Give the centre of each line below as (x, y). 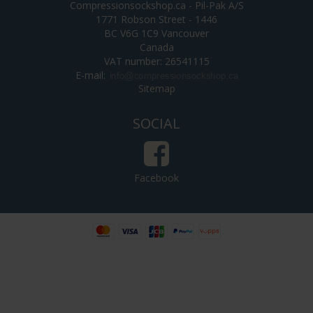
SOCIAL (156, 124)
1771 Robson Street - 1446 (156, 20)
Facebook (156, 178)
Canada (156, 48)
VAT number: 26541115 (156, 61)
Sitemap (156, 89)
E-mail (89, 75)
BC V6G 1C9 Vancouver (156, 34)
